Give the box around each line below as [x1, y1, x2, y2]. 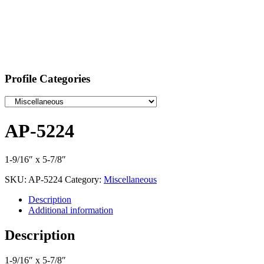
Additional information [28, 205, 113, 216]
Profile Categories [5, 72, 90, 85]
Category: [65, 174, 104, 185]
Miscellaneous [104, 174, 157, 185]
